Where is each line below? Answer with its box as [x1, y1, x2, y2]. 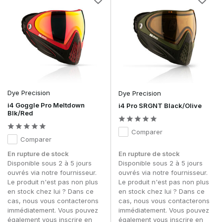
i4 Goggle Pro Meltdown [7, 101, 85, 109]
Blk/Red [7, 109, 33, 117]
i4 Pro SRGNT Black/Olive [118, 101, 202, 110]
